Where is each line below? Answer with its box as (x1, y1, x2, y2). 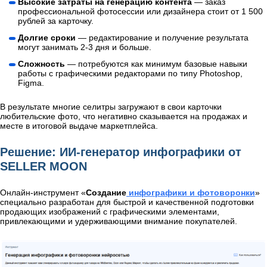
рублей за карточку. (18, 16, 94, 26)
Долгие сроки (18, 33, 78, 43)
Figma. (18, 78, 44, 88)
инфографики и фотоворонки (126, 188, 255, 198)
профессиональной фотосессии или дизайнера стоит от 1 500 (18, 7, 263, 17)
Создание (86, 188, 126, 198)
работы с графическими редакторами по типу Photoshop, (18, 69, 243, 79)
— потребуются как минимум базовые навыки (67, 59, 247, 69)
